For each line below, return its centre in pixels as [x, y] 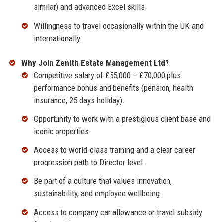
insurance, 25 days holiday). [79, 100]
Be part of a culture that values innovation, [103, 181]
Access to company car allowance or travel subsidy [118, 212]
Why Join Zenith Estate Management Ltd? [95, 63]
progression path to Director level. [89, 162]
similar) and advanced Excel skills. [90, 7]
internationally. [58, 38]
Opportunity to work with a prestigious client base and [122, 119]
